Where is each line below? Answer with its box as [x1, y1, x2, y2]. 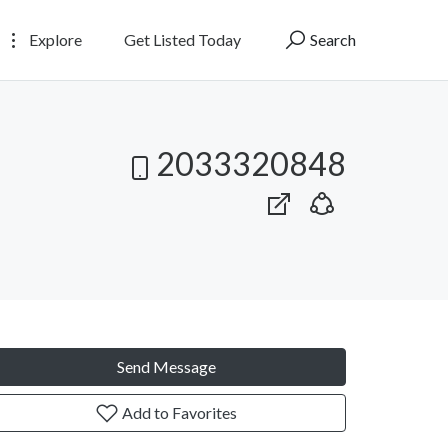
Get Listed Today [124, 29, 241, 49]
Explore [26, 29, 82, 49]
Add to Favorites [119, 402, 237, 422]
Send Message [116, 356, 216, 376]
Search [307, 29, 356, 49]
